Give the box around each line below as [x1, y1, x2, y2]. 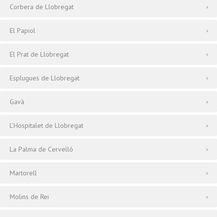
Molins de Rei [10, 192, 49, 201]
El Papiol [10, 26, 35, 35]
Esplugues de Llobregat [10, 74, 79, 82]
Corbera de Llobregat [10, 2, 74, 11]
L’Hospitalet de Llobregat [10, 121, 83, 130]
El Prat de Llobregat [10, 50, 69, 59]
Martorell [10, 169, 37, 177]
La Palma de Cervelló [10, 145, 73, 154]
